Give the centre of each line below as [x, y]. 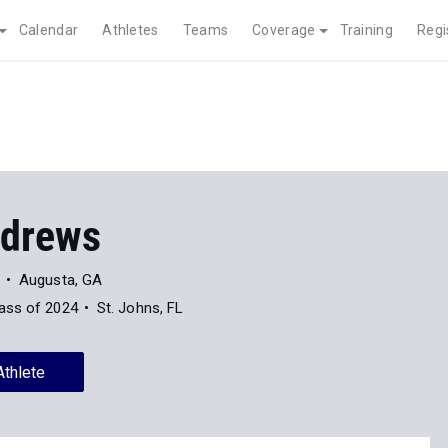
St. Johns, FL [140, 308]
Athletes [130, 30]
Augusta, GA [61, 280]
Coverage [284, 30]
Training [366, 30]
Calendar [48, 30]
